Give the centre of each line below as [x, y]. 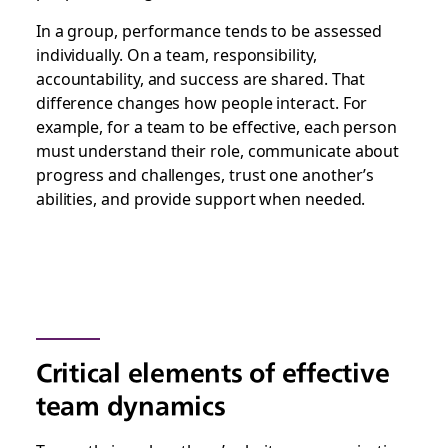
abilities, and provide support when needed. [200, 198]
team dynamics [130, 405]
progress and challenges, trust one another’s [205, 174]
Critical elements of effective [212, 372]
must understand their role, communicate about [217, 150]
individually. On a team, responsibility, [176, 54]
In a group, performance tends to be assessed [209, 30]
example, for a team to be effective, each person [216, 126]
